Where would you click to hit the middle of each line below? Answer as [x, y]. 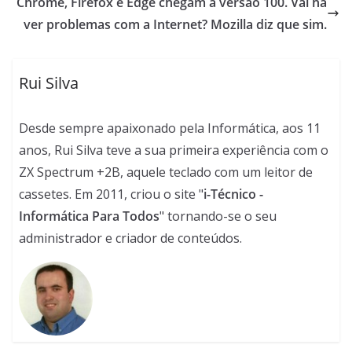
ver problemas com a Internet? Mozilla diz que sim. [175, 24]
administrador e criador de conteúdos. [131, 238]
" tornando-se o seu [218, 216]
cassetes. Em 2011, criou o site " [112, 194]
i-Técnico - [234, 194]
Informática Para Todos [90, 216]
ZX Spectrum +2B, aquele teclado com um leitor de [166, 172]
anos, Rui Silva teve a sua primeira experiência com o [174, 150]
